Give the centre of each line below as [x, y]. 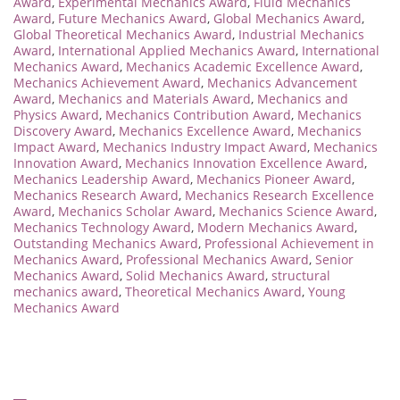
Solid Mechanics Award [196, 276]
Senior [334, 260]
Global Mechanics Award [287, 19]
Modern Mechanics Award [276, 228]
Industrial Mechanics [301, 35]
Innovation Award [66, 163]
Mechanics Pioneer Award [274, 179]
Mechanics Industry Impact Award [205, 147]
